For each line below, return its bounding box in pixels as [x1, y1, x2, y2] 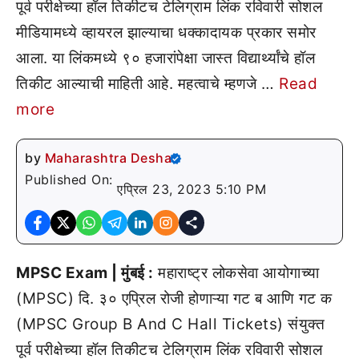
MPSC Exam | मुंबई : [16, 264, 154, 282]
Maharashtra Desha [44, 150, 171, 166]
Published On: [25, 171, 117, 188]
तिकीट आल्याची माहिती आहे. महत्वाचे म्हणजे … [16, 75, 279, 93]
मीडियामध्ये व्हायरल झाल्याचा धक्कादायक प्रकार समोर [16, 23, 317, 42]
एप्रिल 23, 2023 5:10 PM [117, 181, 266, 197]
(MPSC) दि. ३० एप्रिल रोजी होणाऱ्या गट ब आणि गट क [16, 289, 333, 308]
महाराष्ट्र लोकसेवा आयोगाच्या [153, 264, 320, 282]
